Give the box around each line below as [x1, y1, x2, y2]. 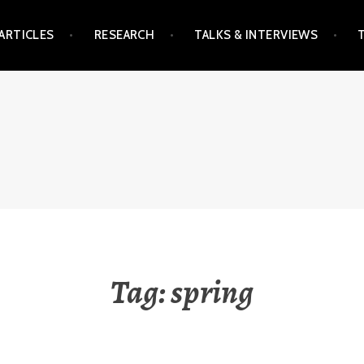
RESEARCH [93, 28, 155, 43]
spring [171, 269, 253, 314]
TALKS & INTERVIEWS [194, 28, 318, 43]
